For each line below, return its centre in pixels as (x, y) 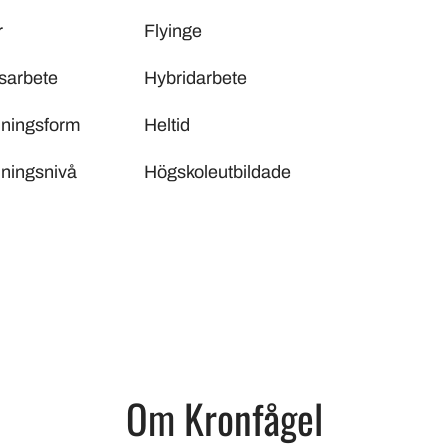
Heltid (166, 125)
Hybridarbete (195, 78)
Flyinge (172, 31)
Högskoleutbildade (217, 172)
